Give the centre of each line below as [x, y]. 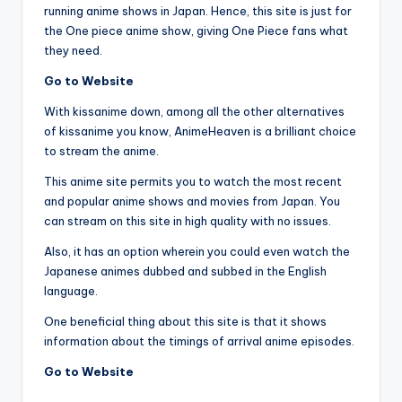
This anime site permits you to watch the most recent [193, 182]
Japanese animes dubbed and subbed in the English [185, 271]
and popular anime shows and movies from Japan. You [192, 201]
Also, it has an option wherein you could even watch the [197, 252]
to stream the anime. [101, 151]
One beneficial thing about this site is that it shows [185, 322]
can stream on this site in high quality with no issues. [188, 221]
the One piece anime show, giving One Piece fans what [196, 31]
